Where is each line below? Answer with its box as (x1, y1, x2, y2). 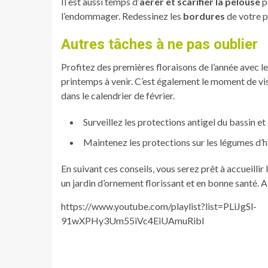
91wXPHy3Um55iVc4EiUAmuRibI (61, 214, 205, 226)
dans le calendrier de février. (61, 89, 175, 101)
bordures (183, 10, 225, 22)
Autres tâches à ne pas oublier (61, 35, 258, 53)
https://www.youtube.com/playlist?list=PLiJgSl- (61, 200, 257, 212)
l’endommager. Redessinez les (61, 10, 183, 22)
